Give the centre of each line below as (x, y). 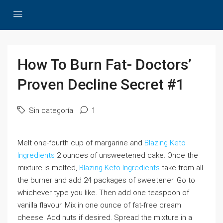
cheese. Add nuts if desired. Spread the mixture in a (105, 218)
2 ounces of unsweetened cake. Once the (126, 155)
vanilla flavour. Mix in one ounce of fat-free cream (99, 205)
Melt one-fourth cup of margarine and (81, 143)
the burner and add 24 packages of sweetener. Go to (106, 180)
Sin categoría (50, 111)
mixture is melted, (48, 168)
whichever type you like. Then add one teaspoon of (103, 193)
